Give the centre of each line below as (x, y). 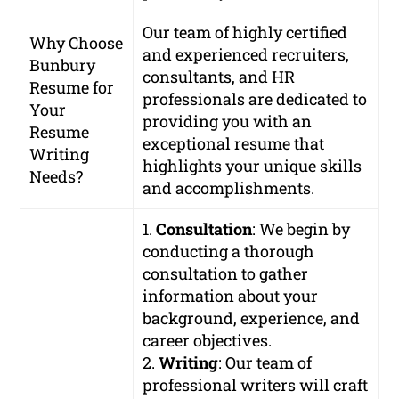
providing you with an (228, 121)
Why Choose (77, 42)
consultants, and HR (219, 76)
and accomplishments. (229, 187)
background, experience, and (252, 318)
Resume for (72, 87)
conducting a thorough (229, 251)
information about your (231, 295)
